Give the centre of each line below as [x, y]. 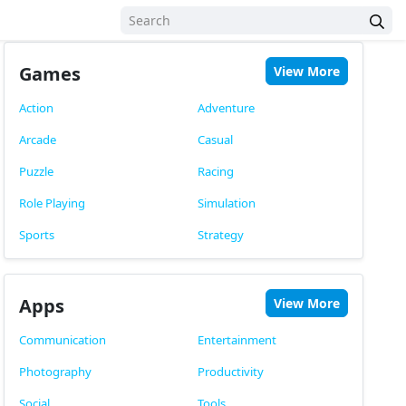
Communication [63, 340]
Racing [215, 171]
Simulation [226, 203]
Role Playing [53, 203]
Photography [56, 372]
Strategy [220, 235]
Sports [37, 235]
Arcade [38, 140]
